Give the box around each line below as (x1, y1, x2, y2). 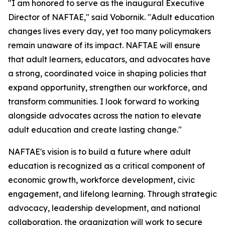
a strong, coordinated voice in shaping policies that (8, 68, 206, 79)
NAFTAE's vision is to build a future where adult (8, 147, 191, 157)
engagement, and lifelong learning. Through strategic (8, 189, 217, 199)
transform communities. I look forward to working (8, 96, 199, 107)
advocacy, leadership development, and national (8, 203, 200, 213)
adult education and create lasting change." (8, 125, 182, 135)
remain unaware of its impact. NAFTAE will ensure (8, 40, 200, 51)
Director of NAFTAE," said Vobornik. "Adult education (8, 12, 214, 23)
